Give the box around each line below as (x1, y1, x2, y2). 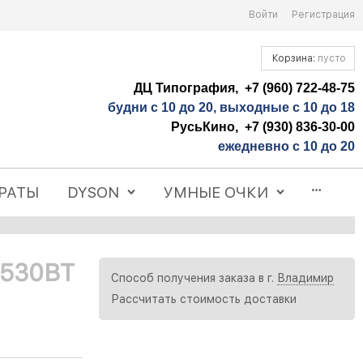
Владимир (277, 271, 334, 285)
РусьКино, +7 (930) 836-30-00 (171, 119, 355, 134)
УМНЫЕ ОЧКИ (164, 183, 269, 202)
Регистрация (292, 9, 355, 20)
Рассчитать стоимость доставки (111, 293, 297, 306)
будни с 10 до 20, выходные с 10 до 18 (108, 100, 355, 114)
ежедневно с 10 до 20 (218, 139, 355, 153)
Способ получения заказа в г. (111, 271, 277, 285)
